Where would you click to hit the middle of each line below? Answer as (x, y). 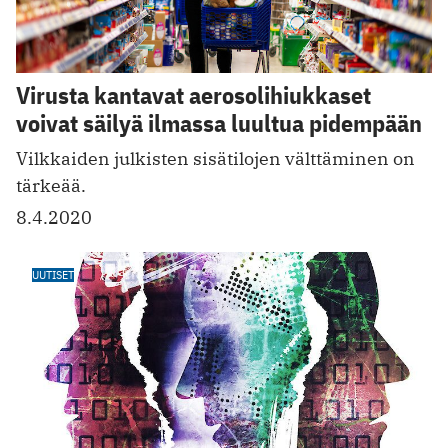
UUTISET (53, 275)
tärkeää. (51, 186)
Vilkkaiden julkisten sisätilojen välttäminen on (215, 159)
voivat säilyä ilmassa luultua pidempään (219, 123)
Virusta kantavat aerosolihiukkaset (193, 95)
